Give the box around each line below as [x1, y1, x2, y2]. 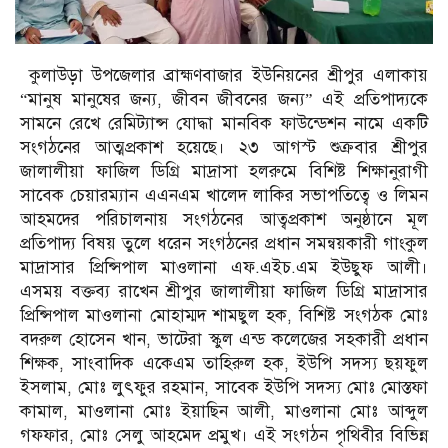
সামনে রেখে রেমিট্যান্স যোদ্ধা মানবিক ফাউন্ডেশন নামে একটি [20, 113, 428, 135]
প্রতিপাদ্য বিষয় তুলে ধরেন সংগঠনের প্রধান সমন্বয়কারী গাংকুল [20, 233, 428, 255]
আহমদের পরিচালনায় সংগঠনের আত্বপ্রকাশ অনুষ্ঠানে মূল [20, 209, 428, 231]
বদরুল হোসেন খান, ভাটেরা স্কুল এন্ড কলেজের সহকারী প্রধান [20, 329, 428, 351]
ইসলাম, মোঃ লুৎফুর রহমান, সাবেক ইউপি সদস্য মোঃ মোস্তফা [20, 377, 428, 399]
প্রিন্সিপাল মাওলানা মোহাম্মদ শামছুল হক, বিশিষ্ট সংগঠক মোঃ [20, 305, 428, 327]
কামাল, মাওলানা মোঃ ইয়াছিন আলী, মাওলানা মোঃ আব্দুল [20, 401, 428, 423]
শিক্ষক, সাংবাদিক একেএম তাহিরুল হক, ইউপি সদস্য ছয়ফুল [20, 353, 428, 375]
